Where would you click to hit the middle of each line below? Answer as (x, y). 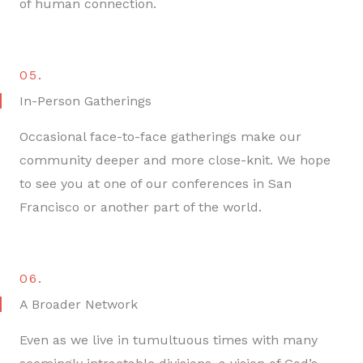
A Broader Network (79, 304)
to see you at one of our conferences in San (156, 183)
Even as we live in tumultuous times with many (169, 340)
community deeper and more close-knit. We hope (175, 160)
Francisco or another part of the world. (141, 207)
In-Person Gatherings (85, 100)
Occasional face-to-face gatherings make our (160, 136)
